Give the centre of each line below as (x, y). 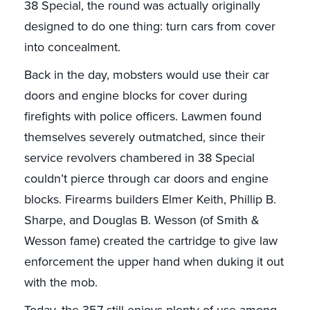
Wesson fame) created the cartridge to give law (151, 241)
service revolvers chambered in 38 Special (139, 158)
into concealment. (72, 47)
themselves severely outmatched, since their (144, 137)
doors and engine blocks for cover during (135, 96)
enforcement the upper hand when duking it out (154, 262)
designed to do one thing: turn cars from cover (149, 27)
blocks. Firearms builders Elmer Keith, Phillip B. (150, 200)
